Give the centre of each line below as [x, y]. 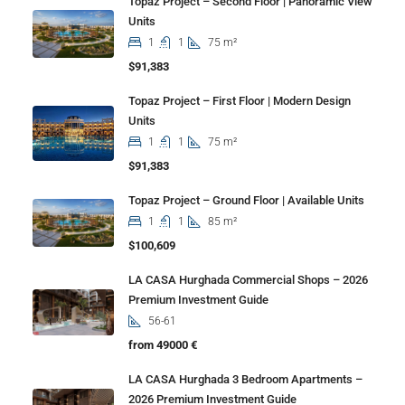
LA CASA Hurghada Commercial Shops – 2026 [248, 279]
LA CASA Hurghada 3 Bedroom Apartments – [245, 379]
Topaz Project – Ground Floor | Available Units [246, 200]
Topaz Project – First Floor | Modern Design [240, 100]
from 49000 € [163, 344]
